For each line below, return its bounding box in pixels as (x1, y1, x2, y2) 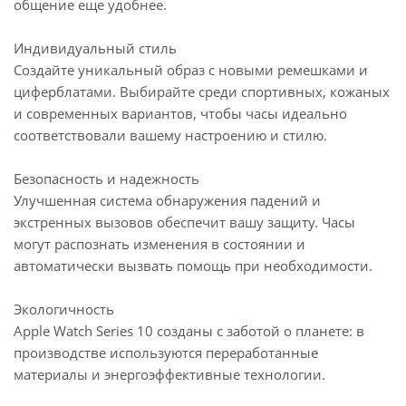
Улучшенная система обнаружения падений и (14, 191, 321, 209)
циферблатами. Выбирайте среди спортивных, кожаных (14, 82, 390, 101)
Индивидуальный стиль (14, 39, 177, 57)
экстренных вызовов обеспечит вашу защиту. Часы (14, 213, 355, 231)
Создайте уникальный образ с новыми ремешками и (14, 61, 368, 79)
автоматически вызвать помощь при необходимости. (14, 256, 372, 275)
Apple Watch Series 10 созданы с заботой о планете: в (14, 322, 364, 340)
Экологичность (14, 300, 114, 318)
